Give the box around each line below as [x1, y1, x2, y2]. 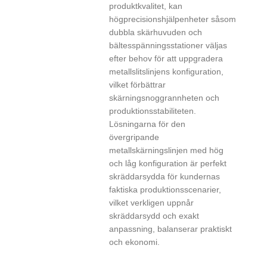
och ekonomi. [109, 237, 160, 247]
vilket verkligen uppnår [109, 197, 194, 207]
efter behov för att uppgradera [109, 53, 223, 63]
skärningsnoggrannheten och [109, 92, 220, 103]
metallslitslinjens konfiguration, [109, 66, 224, 76]
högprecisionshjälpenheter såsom [109, 14, 237, 24]
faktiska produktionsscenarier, [109, 184, 222, 194]
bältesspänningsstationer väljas [109, 40, 228, 50]
